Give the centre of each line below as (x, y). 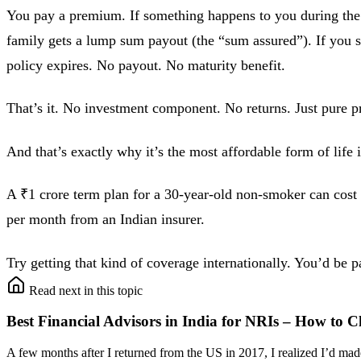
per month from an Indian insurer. (106, 220)
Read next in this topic (86, 290)
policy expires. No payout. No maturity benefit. (146, 65)
